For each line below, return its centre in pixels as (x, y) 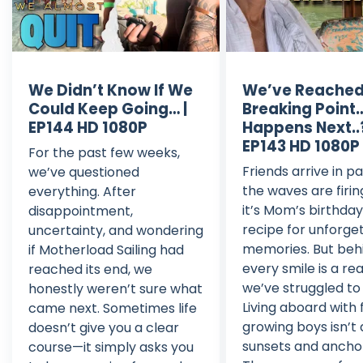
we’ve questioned (84, 173)
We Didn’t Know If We (111, 91)
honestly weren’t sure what (115, 289)
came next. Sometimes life (113, 309)
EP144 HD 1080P (88, 128)
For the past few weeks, (104, 153)
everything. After (82, 192)
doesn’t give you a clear (104, 328)
